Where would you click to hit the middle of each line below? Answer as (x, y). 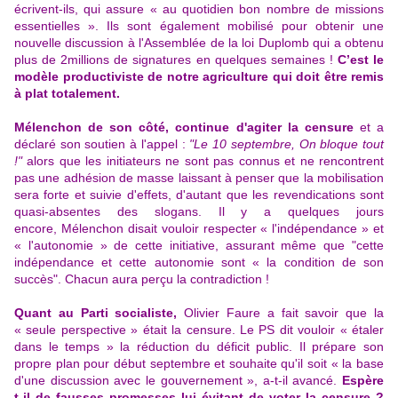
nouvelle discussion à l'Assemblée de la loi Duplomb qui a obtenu (199, 43)
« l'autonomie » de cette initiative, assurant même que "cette (199, 246)
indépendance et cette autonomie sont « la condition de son (199, 263)
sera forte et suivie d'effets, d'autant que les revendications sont (199, 195)
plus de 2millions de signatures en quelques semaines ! (176, 60)
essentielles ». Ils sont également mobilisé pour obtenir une (199, 26)
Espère (363, 381)
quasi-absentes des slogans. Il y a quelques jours (199, 212)
